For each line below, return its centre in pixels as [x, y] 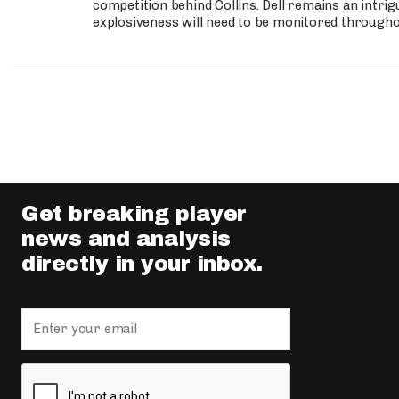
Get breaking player [134, 214]
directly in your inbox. [142, 264]
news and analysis [126, 239]
